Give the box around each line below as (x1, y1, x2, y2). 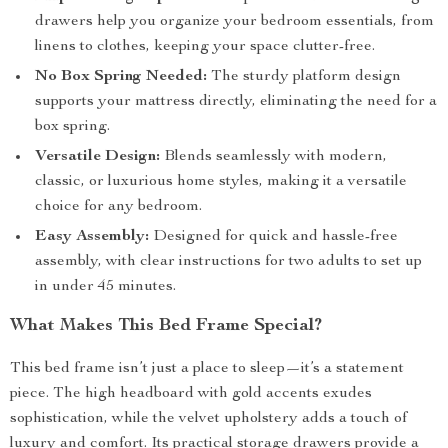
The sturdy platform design (207, 69, 401, 85)
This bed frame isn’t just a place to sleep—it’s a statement (10, 361, 404, 377)
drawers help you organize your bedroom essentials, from (35, 14, 434, 30)
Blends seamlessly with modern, (160, 149, 387, 165)
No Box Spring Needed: (35, 69, 207, 85)
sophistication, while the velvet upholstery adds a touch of (10, 411, 407, 427)
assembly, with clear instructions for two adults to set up (35, 254, 422, 270)
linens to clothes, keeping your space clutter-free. (35, 39, 375, 55)
